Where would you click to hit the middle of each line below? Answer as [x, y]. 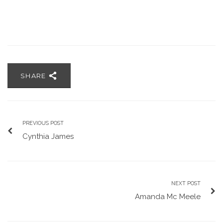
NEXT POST [186, 183]
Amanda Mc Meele [168, 197]
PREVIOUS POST [43, 123]
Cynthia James [48, 136]
